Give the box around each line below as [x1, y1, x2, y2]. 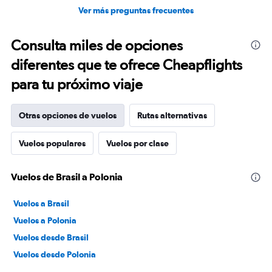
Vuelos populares [19, 138, 86, 148]
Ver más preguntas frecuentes [78, 5, 194, 15]
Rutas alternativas [137, 110, 207, 120]
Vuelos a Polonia [13, 216, 76, 225]
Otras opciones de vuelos [19, 110, 117, 120]
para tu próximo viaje [11, 75, 143, 93]
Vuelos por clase [106, 138, 169, 148]
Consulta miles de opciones [11, 36, 183, 54]
